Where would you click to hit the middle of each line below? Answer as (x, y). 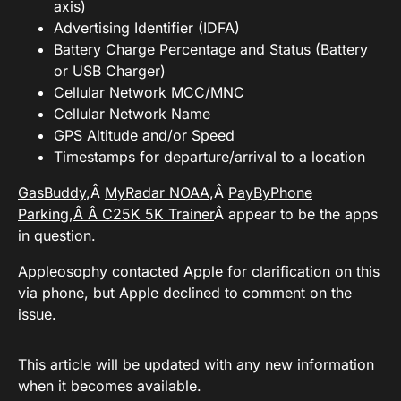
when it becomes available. (110, 386)
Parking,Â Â (60, 214)
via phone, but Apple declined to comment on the (185, 293)
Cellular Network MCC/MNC (149, 93)
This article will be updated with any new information (196, 365)
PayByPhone (270, 193)
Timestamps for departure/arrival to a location (209, 157)
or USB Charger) (110, 71)
